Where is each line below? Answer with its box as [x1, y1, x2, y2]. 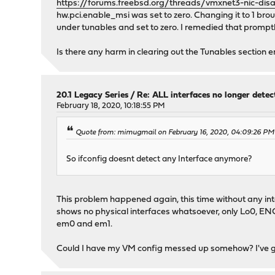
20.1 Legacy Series [56, 91, 129, 100]
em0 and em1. [56, 220, 113, 230]
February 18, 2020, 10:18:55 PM [56, 102, 166, 110]
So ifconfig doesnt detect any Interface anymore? [66, 155, 252, 164]
